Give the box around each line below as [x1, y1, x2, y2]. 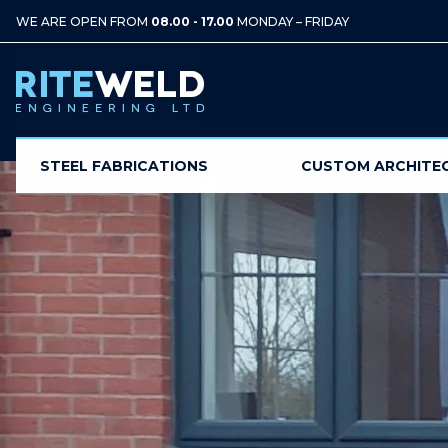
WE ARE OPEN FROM [16, 13, 151, 29]
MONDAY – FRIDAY [234, 13, 349, 29]
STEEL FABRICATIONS [40, 157, 208, 175]
